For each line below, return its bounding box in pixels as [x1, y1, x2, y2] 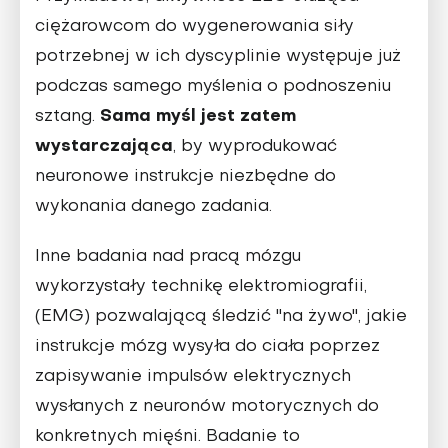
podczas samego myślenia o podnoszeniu [35, 78, 391, 95]
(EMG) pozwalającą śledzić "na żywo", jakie [35, 308, 407, 325]
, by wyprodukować [173, 138, 337, 155]
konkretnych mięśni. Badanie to [35, 428, 300, 445]
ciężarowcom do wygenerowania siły [35, 18, 354, 35]
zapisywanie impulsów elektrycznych [35, 368, 351, 385]
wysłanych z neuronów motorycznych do [35, 398, 379, 415]
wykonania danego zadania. [35, 198, 272, 215]
